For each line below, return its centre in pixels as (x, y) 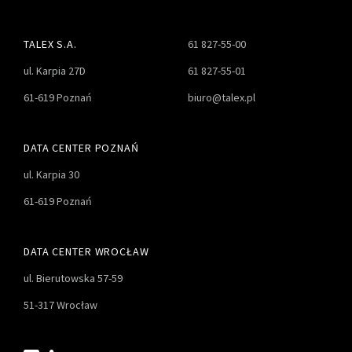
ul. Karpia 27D (55, 71)
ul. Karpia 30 (51, 175)
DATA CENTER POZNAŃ (81, 148)
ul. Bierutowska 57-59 (73, 279)
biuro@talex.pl (222, 98)
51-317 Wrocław (60, 305)
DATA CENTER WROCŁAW (86, 252)
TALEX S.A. (50, 44)
